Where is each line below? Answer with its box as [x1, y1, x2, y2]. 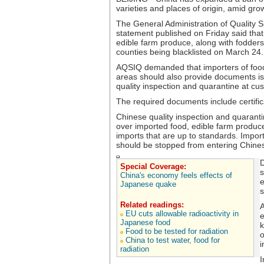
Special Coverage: [120, 162, 186, 171]
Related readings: [120, 200, 184, 209]
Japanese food [120, 218, 170, 227]
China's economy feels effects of [120, 171, 232, 180]
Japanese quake [120, 180, 176, 189]
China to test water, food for [126, 236, 220, 245]
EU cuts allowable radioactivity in [126, 209, 239, 218]
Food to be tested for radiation [126, 227, 228, 236]
